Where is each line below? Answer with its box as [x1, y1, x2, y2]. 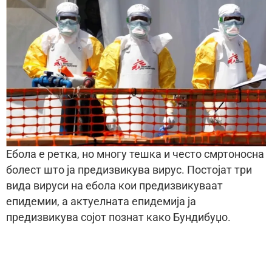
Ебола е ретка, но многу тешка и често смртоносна [6, 148, 264, 161]
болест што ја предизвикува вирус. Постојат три [6, 164, 252, 177]
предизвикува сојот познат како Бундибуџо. [6, 211, 231, 224]
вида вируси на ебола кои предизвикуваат [6, 180, 223, 192]
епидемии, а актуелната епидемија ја [6, 195, 196, 208]
